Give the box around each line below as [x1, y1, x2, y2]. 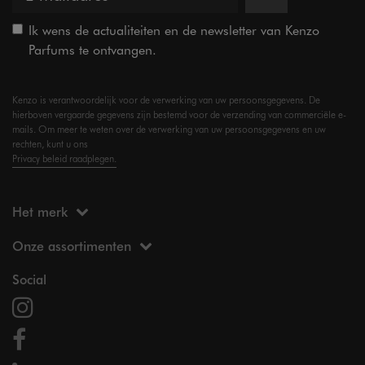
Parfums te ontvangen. [29, 40, 156, 59]
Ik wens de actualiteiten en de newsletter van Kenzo [29, 20, 319, 39]
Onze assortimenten [12, 236, 131, 255]
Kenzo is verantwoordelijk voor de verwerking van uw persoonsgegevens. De [12, 93, 320, 107]
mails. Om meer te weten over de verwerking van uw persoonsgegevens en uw [12, 122, 326, 136]
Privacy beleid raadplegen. [12, 152, 117, 165]
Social [12, 270, 46, 288]
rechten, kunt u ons [12, 137, 88, 151]
